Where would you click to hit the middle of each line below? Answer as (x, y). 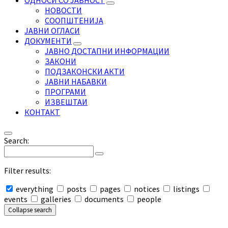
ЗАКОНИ (61, 61)
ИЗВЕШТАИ (66, 102)
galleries (56, 199)
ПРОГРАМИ (65, 92)
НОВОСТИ (63, 10)
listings (186, 189)
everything (35, 189)
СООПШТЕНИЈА (74, 20)
